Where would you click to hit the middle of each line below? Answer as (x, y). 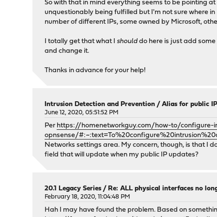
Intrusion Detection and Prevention (100, 104)
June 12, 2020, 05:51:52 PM (82, 113)
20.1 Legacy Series (73, 189)
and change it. (67, 51)
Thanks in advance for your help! (95, 70)
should (127, 41)
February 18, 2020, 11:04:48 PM (88, 197)
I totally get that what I (81, 41)
